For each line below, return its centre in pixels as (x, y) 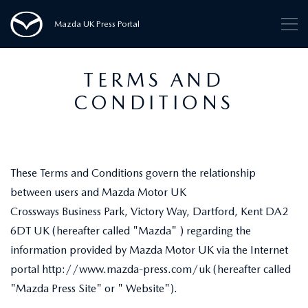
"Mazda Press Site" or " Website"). (94, 288)
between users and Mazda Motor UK (98, 192)
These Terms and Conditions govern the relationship (133, 173)
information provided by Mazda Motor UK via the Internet (149, 250)
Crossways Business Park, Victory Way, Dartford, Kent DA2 (149, 211)
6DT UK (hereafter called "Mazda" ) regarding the (131, 231)
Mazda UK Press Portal (97, 24)
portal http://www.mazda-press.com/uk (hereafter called (151, 269)
